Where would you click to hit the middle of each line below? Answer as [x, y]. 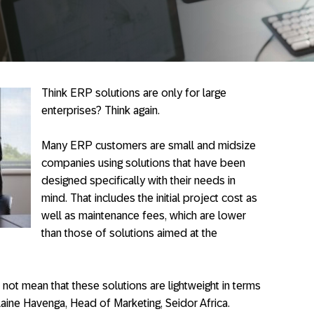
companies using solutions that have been [143, 163]
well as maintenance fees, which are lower [144, 216]
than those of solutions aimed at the [129, 233]
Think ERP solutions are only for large [134, 93]
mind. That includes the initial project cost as [149, 198]
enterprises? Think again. [102, 110]
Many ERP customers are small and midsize [149, 145]
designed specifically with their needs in [138, 180]
